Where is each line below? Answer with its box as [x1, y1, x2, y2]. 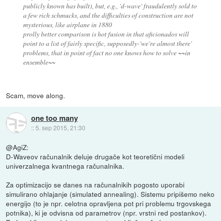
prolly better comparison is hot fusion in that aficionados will [23, 29, 189, 39]
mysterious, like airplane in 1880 [23, 20, 112, 30]
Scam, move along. [6, 90, 66, 101]
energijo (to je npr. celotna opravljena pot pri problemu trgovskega [6, 198, 212, 209]
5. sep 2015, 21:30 [35, 123, 85, 132]
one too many [31, 112, 78, 123]
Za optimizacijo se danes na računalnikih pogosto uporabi [6, 180, 185, 190]
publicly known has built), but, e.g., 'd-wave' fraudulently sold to [23, 1, 197, 11]
